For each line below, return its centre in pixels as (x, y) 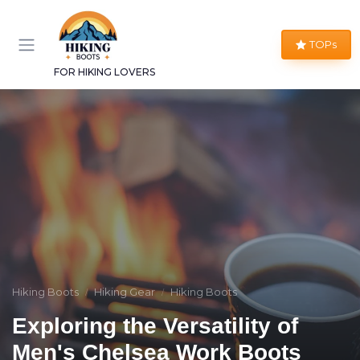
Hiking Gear (125, 292)
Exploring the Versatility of (155, 326)
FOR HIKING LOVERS (104, 72)
